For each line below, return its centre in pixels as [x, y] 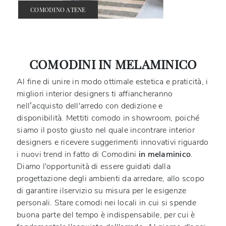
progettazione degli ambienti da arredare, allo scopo [111, 178]
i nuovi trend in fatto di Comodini [78, 154]
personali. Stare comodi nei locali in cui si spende [106, 203]
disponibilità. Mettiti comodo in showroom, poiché [108, 118]
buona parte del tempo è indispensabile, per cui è [106, 215]
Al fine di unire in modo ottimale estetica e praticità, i [112, 81]
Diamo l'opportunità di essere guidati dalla [94, 166]
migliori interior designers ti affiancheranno [95, 94]
